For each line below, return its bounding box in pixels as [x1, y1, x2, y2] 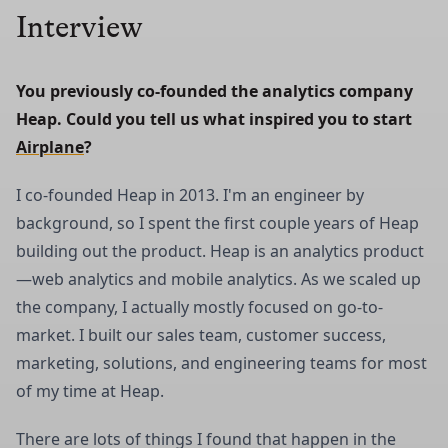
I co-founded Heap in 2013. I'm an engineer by [16, 183, 364, 206]
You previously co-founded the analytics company [16, 79, 413, 102]
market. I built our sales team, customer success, [16, 323, 386, 346]
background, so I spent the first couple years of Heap [16, 211, 419, 234]
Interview [16, 9, 143, 44]
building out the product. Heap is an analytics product [16, 239, 424, 262]
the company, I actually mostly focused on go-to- [16, 295, 383, 318]
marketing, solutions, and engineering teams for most [16, 351, 427, 374]
